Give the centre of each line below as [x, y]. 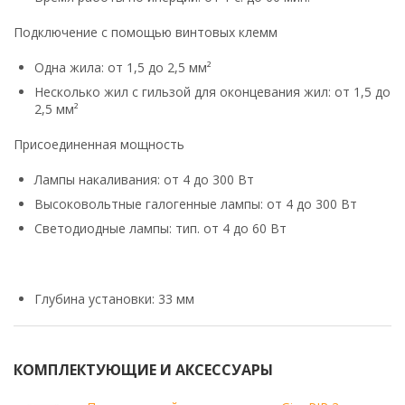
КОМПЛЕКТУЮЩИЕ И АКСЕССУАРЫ [143, 369]
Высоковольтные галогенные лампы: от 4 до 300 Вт [196, 203]
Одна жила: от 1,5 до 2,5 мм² [123, 67]
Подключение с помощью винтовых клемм [146, 32]
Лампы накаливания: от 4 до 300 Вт [144, 179]
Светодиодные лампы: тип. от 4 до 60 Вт [160, 228]
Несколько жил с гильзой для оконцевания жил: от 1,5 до [212, 91]
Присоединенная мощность [99, 144]
